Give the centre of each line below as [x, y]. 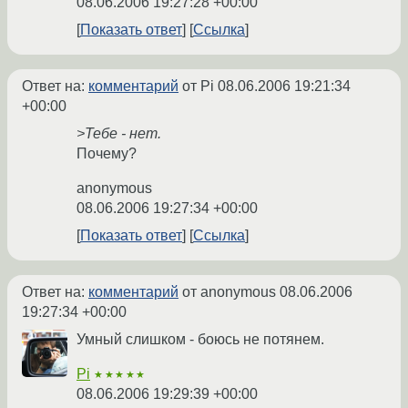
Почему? [107, 154]
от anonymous [229, 292]
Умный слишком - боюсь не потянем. [200, 340]
